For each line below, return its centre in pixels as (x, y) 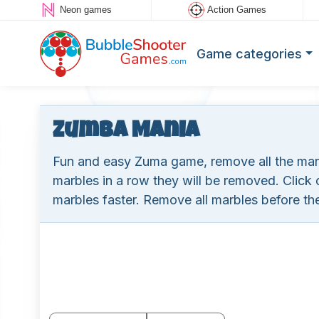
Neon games (85, 10)
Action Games (237, 10)
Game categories (249, 53)
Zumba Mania (126, 132)
